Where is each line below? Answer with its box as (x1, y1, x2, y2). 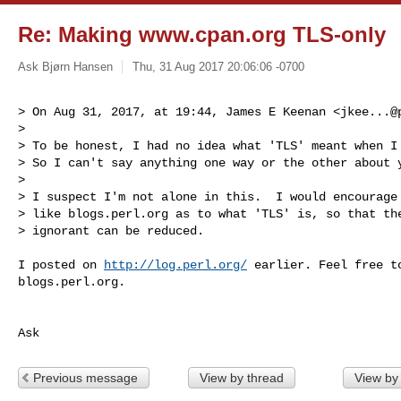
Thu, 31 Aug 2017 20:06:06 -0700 (132, 59, 304, 73)
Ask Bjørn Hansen (18, 59, 113, 73)
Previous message (33, 370, 138, 385)
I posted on (18, 257, 104, 272)
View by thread (199, 370, 284, 385)
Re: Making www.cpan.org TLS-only (18, 22, 386, 47)
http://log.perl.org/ (104, 257, 247, 272)
